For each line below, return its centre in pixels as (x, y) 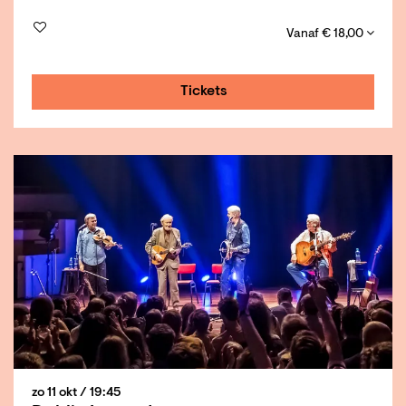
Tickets (204, 91)
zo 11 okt (56, 393)
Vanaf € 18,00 (326, 34)
